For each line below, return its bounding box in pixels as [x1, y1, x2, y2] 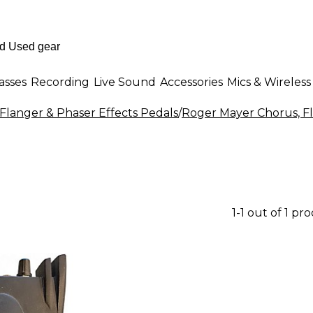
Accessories [160, 75, 223, 89]
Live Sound [94, 75, 156, 89]
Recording [31, 75, 89, 89]
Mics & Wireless [227, 75, 311, 89]
